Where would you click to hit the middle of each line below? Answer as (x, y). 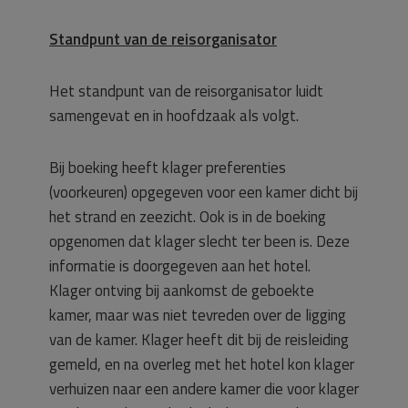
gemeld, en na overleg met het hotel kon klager (202, 364)
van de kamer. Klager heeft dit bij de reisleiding (199, 339)
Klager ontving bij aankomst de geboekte (182, 290)
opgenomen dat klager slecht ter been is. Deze (199, 241)
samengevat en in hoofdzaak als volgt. (174, 115)
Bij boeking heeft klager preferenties (168, 167)
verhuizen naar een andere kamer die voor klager (204, 388)
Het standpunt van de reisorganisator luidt (186, 91)
